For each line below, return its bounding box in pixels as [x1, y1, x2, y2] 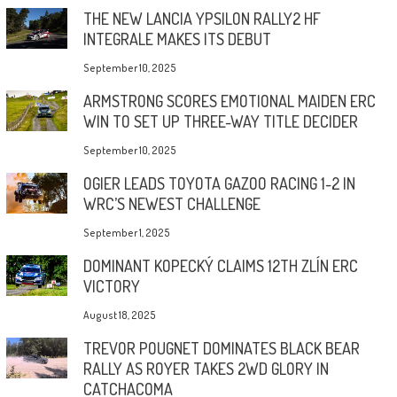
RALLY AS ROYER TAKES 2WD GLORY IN [82, 358, 329, 378]
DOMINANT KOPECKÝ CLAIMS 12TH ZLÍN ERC [82, 255, 358, 276]
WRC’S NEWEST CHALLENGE [82, 193, 261, 214]
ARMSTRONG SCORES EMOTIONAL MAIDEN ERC [82, 90, 376, 111]
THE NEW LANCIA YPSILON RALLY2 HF [82, 8, 321, 28]
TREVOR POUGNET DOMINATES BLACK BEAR [82, 338, 360, 358]
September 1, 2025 [82, 225, 170, 239]
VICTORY [82, 276, 140, 296]
